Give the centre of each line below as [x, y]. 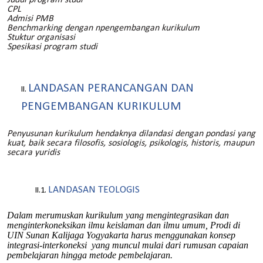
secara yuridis [33, 153]
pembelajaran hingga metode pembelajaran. [90, 255]
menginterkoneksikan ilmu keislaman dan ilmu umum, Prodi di [124, 225]
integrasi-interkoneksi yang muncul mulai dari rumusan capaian [128, 245]
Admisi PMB [30, 18]
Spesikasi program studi [52, 47]
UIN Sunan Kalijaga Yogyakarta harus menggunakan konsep [121, 235]
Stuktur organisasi [41, 37]
